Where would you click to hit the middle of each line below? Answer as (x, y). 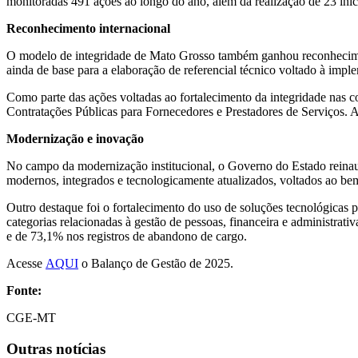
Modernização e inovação (75, 138)
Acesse (26, 263)
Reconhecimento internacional (88, 28)
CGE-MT (31, 317)
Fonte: (24, 290)
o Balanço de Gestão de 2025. (156, 263)
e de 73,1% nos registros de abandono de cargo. (127, 236)
